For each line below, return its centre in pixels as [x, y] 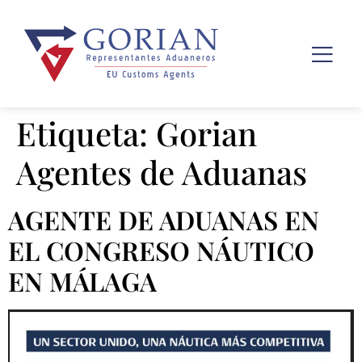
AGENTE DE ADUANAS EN [164, 219]
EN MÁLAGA [82, 280]
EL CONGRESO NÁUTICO [161, 250]
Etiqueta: [86, 133]
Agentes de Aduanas [162, 171]
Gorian [206, 133]
